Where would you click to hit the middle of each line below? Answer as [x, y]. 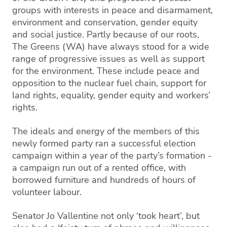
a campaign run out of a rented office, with [99, 168]
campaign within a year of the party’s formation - [112, 156]
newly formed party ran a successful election [104, 143]
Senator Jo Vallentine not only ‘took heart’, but [106, 216]
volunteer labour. [47, 192]
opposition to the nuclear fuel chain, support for [109, 83]
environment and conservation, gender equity [105, 22]
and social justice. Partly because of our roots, [106, 34]
